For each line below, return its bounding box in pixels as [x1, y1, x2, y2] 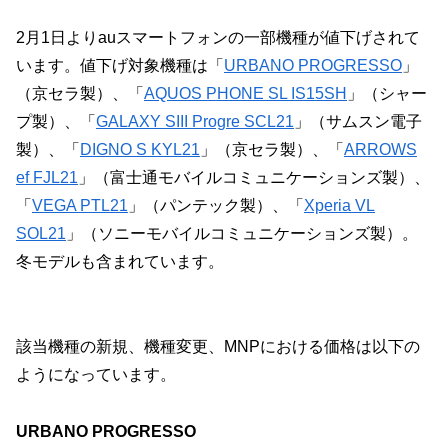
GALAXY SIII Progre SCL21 [96, 113, 294, 131]
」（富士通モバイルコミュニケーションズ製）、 [78, 169, 430, 187]
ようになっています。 [16, 365, 176, 383]
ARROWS [344, 141, 417, 159]
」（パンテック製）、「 [128, 197, 304, 215]
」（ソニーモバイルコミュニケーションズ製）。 [66, 225, 418, 243]
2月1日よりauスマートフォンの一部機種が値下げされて [16, 29, 420, 47]
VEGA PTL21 [32, 197, 128, 215]
